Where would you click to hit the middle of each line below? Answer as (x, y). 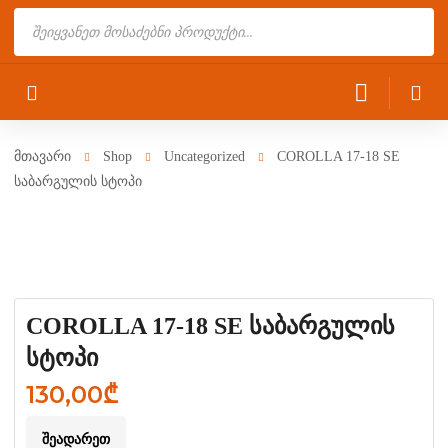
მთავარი (42, 156)
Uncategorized (204, 156)
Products (40, 20)
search (33, 48)
